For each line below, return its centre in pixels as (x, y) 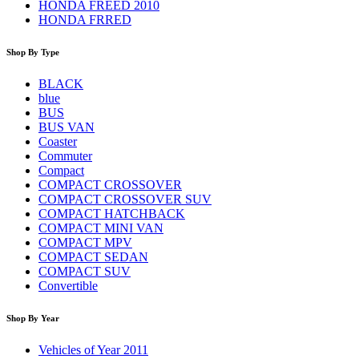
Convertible (68, 286)
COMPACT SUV (85, 272)
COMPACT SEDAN (93, 257)
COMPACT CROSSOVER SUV (125, 200)
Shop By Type (33, 52)
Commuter (65, 156)
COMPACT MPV (85, 243)
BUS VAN (67, 127)
